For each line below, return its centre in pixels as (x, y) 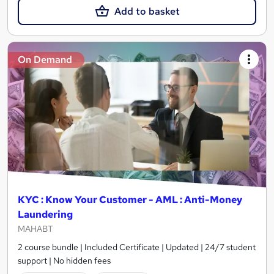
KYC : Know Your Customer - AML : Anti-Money (130, 199)
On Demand (45, 60)
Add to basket (147, 11)
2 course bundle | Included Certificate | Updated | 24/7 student (137, 247)
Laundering (45, 214)
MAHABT (35, 228)
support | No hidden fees (64, 260)
